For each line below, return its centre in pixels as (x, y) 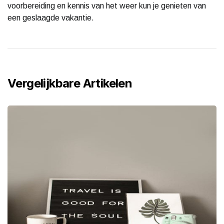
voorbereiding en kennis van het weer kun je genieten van (107, 5)
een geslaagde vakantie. (51, 17)
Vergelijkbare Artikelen (70, 83)
